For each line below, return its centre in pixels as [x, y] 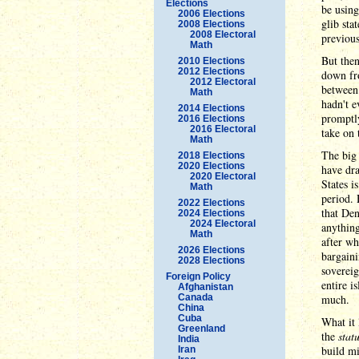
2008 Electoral [223, 34]
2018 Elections [212, 155]
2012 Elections [212, 71]
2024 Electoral [223, 223]
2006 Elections [212, 13]
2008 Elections [212, 24]
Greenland [202, 328]
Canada [196, 297]
